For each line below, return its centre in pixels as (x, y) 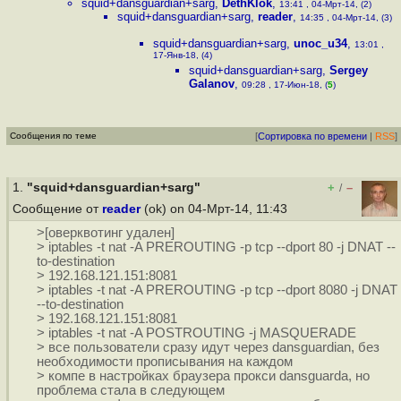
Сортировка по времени (312, 136)
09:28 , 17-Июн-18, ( (285, 85)
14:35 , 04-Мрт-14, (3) (346, 17)
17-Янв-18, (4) (183, 57)
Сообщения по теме (53, 136)
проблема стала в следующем (130, 391)
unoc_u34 (320, 43)
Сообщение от (57, 209)
